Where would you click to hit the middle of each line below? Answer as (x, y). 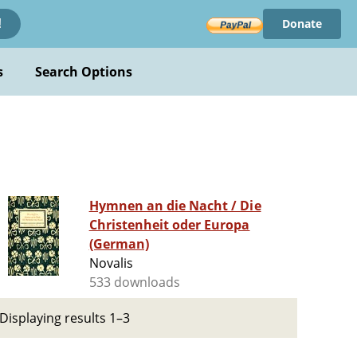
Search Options (84, 72)
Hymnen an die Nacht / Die (175, 206)
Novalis (111, 263)
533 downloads (135, 282)
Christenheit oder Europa (169, 225)
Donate (302, 24)
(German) (119, 244)
